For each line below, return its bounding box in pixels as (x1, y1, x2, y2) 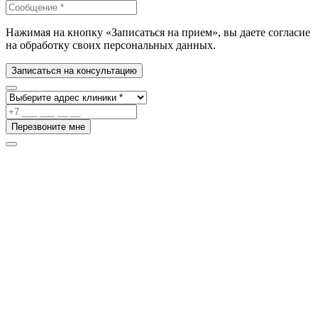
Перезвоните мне (11, 121, 85, 133)
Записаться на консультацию (11, 65, 137, 77)
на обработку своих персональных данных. (6, 39, 216, 52)
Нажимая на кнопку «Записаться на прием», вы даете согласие (6, 26, 310, 39)
